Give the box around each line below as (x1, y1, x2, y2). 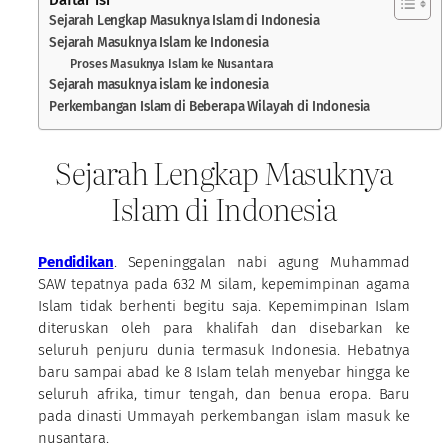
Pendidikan (38, 252, 114, 271)
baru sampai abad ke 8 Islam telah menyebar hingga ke (38, 362, 410, 381)
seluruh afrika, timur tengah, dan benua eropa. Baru (38, 384, 410, 403)
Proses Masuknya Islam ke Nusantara (70, 57, 275, 72)
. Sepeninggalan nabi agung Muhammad (113, 252, 410, 271)
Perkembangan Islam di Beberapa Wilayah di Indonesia (49, 98, 371, 116)
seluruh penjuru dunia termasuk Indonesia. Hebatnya (38, 340, 410, 359)
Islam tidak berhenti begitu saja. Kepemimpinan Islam (38, 296, 410, 315)
